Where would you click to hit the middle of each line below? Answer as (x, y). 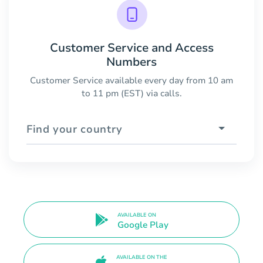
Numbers (131, 62)
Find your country (75, 129)
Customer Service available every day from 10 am (131, 80)
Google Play (143, 225)
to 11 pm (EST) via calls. (131, 93)
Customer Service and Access (131, 48)
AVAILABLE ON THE (142, 257)
